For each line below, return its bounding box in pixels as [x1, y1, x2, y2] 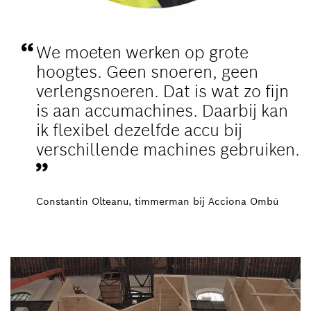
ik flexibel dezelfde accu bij [36, 119, 243, 142]
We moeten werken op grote [36, 42, 249, 64]
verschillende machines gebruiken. [36, 139, 301, 161]
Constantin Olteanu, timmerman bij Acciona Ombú [36, 195, 279, 208]
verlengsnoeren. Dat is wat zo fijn [36, 81, 289, 103]
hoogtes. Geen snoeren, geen [36, 61, 259, 83]
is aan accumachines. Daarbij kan [36, 100, 289, 122]
